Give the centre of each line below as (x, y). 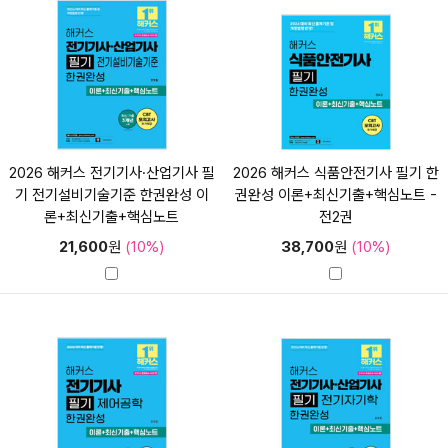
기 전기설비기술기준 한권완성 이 (111, 194)
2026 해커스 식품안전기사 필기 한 (335, 172)
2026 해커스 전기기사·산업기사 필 (111, 172)
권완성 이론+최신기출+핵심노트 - (335, 194)
